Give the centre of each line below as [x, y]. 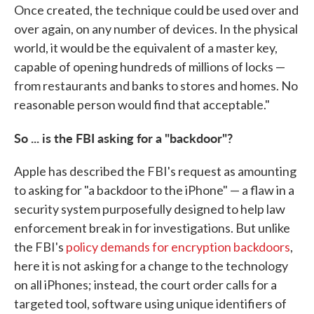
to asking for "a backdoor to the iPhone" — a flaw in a [154, 190]
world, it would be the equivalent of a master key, [146, 48]
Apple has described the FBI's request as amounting [155, 171]
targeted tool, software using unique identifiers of [150, 304]
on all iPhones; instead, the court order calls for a [145, 285]
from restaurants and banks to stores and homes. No [156, 86]
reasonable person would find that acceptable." [142, 105]
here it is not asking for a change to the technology [151, 266]
